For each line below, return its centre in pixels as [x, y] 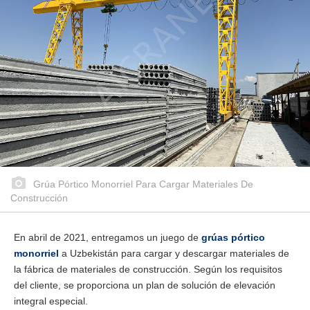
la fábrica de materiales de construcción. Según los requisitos [148, 269]
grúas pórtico [233, 237]
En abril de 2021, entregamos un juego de [108, 237]
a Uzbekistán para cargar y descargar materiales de [174, 253]
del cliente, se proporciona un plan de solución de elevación [145, 285]
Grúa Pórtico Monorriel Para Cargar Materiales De [142, 184]
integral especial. [51, 301]
